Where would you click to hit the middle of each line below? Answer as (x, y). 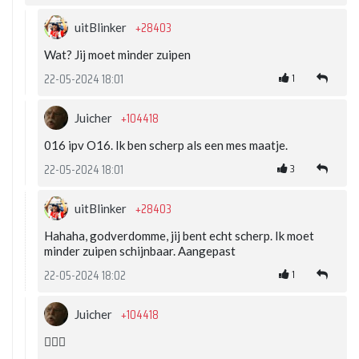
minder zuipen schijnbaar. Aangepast (140, 251)
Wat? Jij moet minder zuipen (117, 55)
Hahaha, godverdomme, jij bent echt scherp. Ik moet (179, 236)
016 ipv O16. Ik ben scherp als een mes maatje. (166, 145)
